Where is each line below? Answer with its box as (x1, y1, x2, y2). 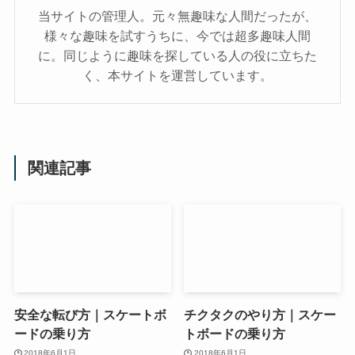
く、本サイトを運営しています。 (82, 67, 273, 82)
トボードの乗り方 (184, 326, 286, 342)
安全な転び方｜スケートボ (13, 307, 166, 323)
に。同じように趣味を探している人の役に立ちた (38, 48, 317, 63)
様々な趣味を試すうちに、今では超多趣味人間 (44, 28, 311, 43)
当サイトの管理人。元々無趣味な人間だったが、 (38, 8, 317, 23)
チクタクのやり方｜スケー (184, 307, 337, 323)
